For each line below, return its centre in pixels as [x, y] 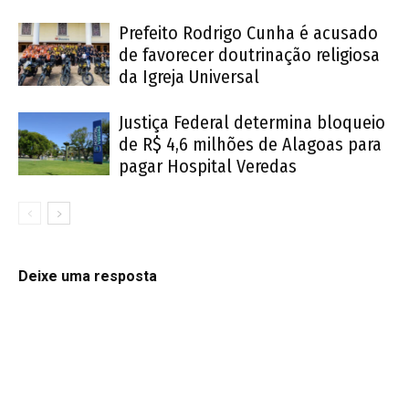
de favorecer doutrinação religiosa [249, 54]
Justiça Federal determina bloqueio [252, 122]
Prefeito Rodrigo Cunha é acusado [248, 32]
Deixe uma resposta [88, 276]
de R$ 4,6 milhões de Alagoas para [250, 144]
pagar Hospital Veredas [208, 166]
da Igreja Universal [189, 76]
